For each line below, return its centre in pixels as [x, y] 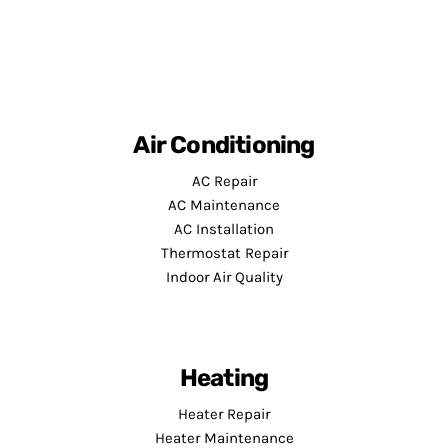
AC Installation [224, 229]
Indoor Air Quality [224, 277]
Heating [224, 378]
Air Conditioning [224, 145]
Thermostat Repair [224, 253]
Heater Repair [224, 414]
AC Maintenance [224, 205]
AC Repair [224, 181]
